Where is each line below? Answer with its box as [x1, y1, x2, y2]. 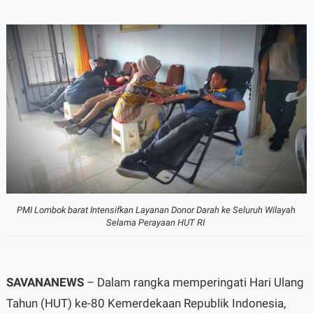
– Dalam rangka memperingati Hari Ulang [83, 275, 304, 289]
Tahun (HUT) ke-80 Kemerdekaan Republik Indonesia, [6, 296, 286, 310]
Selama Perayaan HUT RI [105, 217, 207, 228]
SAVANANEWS [6, 275, 84, 289]
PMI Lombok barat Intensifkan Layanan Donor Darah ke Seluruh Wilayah [17, 204, 296, 215]
